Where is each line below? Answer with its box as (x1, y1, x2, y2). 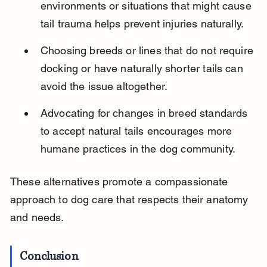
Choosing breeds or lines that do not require (40, 44, 257, 57)
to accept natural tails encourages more (40, 125, 235, 138)
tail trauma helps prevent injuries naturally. (40, 17, 244, 30)
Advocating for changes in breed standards (40, 107, 251, 120)
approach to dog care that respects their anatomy (10, 193, 252, 206)
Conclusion (20, 249, 78, 265)
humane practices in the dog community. (40, 142, 236, 156)
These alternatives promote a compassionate (10, 175, 231, 188)
